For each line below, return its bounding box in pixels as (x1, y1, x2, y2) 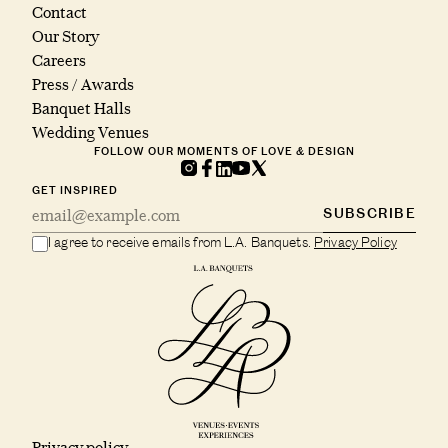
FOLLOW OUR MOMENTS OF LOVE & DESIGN (93, 145, 355, 159)
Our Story (32, 27, 99, 47)
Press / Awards (32, 75, 134, 95)
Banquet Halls (32, 99, 131, 119)
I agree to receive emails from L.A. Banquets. (48, 234, 314, 251)
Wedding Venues (32, 123, 149, 143)
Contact (32, 3, 87, 23)
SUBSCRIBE (323, 205, 416, 221)
